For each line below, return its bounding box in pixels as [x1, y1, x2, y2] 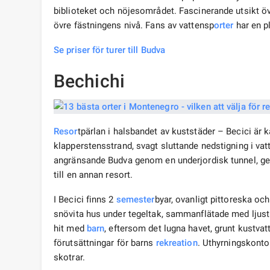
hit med [54, 223, 87, 234]
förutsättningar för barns [54, 237, 156, 249]
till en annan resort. [54, 169, 133, 181]
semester [116, 194, 155, 206]
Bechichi [54, 71, 125, 92]
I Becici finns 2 [54, 194, 116, 206]
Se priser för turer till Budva [54, 45, 165, 56]
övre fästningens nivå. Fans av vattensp [54, 20, 214, 31]
